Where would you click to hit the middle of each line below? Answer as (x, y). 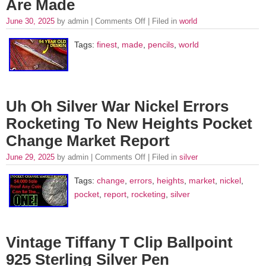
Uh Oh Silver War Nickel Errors (117, 107)
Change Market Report (88, 141)
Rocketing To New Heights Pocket (129, 124)
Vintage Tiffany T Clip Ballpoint (119, 243)
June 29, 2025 (31, 157)
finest (107, 44)
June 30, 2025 (31, 21)
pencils (161, 44)
